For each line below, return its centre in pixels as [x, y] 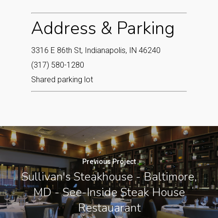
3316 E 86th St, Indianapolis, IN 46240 [96, 50]
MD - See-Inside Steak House [109, 192]
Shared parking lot [62, 79]
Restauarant [109, 208]
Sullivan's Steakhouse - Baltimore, [109, 177]
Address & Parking [103, 28]
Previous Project [109, 162]
